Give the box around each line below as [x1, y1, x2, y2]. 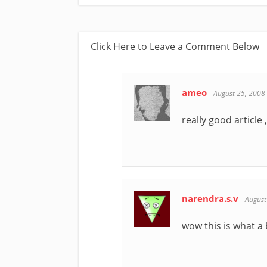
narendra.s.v [182, 192, 241, 204]
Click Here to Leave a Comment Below [91, 39, 259, 53]
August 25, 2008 [213, 88, 265, 98]
